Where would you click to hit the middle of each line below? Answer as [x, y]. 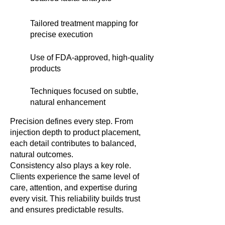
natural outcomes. [42, 154]
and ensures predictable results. [67, 210]
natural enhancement [68, 102]
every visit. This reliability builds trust [75, 199]
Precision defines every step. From [72, 121]
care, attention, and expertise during [74, 188]
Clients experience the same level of [75, 177]
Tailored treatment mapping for [84, 23]
